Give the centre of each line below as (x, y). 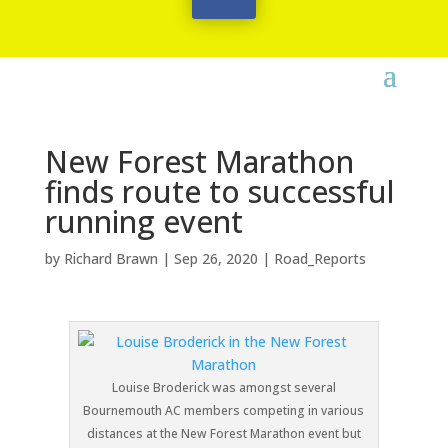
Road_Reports (319, 258)
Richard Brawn (110, 258)
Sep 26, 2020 (215, 258)
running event (143, 221)
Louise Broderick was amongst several (223, 387)
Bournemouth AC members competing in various (224, 410)
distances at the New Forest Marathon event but (223, 433)
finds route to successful (219, 191)
